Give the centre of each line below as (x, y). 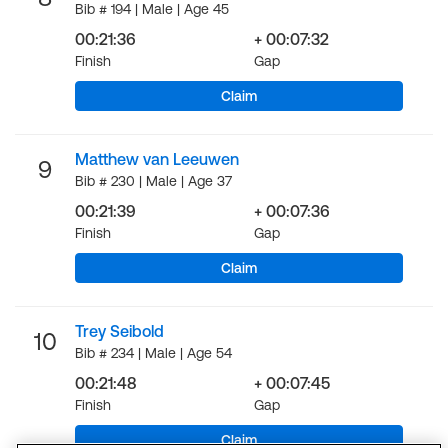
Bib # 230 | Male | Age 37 (153, 181)
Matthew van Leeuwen (157, 159)
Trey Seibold (119, 331)
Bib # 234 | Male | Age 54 (153, 353)
